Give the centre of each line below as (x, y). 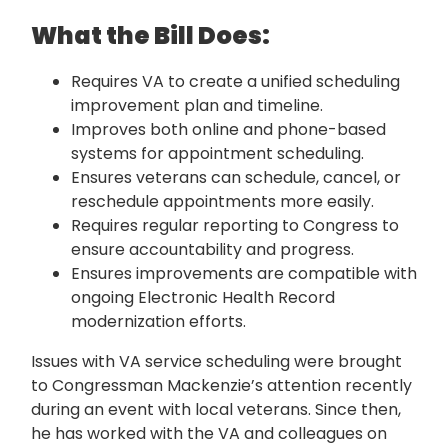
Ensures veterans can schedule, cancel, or (236, 178)
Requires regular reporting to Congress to (235, 226)
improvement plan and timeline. (197, 106)
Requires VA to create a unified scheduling (235, 82)
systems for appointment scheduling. (217, 154)
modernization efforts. (158, 322)
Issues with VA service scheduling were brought (216, 362)
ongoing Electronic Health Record (203, 298)
